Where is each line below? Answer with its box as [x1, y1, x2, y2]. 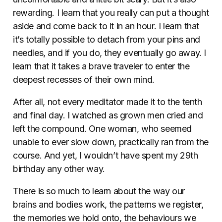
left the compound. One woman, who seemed [13, 123, 192, 134]
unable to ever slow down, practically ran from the [13, 136, 209, 147]
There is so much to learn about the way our [13, 185, 185, 196]
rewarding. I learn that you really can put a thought [13, 7, 209, 18]
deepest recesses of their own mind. [13, 74, 155, 85]
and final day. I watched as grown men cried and [13, 110, 203, 120]
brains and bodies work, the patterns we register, [13, 199, 204, 210]
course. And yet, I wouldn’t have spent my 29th [13, 150, 198, 161]
